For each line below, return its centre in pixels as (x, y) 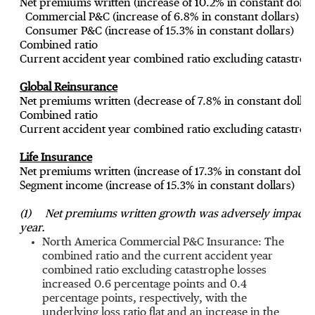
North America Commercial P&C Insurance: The (163, 243)
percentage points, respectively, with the (144, 299)
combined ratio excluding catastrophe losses (154, 271)
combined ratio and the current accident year (157, 257)
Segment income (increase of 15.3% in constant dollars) (157, 186)
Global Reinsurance (68, 88)
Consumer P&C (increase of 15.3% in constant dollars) (159, 32)
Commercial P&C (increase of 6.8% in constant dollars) (162, 18)
